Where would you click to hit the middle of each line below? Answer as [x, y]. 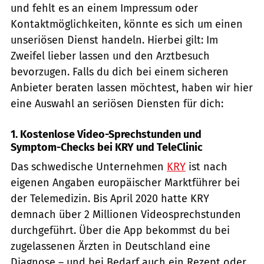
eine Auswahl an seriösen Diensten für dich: [117, 103]
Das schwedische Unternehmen [89, 166]
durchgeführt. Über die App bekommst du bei [120, 230]
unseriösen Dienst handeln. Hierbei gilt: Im [114, 40]
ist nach [207, 166]
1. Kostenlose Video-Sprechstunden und [106, 134]
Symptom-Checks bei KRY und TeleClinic [107, 147]
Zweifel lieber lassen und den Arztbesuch [110, 56]
